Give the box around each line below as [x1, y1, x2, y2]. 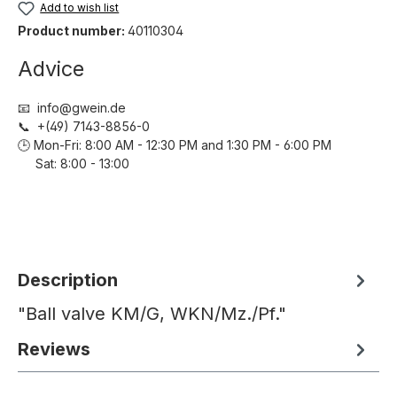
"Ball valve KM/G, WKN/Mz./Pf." [18, 303, 286, 325]
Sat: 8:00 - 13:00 [18, 156, 129, 172]
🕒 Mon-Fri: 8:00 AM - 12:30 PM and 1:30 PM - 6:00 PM [18, 137, 353, 153]
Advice [18, 56, 84, 82]
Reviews [18, 339, 90, 361]
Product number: [18, 23, 128, 39]
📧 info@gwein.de [18, 100, 126, 116]
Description [18, 269, 118, 292]
